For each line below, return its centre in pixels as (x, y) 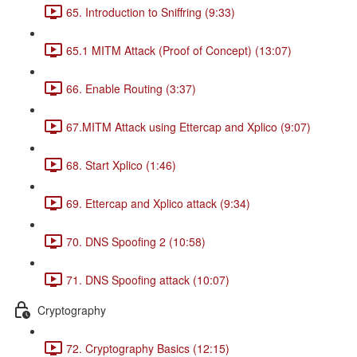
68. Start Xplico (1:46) (121, 165)
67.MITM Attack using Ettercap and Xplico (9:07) (188, 126)
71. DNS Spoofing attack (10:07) (148, 279)
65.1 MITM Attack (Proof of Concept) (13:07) (179, 50)
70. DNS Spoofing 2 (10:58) (136, 241)
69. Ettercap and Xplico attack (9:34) (158, 203)
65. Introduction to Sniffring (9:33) (151, 12)
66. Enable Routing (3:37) (131, 88)
